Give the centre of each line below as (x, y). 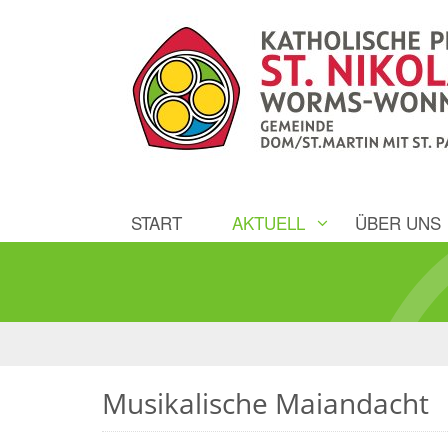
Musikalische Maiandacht (265, 403)
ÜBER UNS (398, 223)
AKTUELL (268, 223)
